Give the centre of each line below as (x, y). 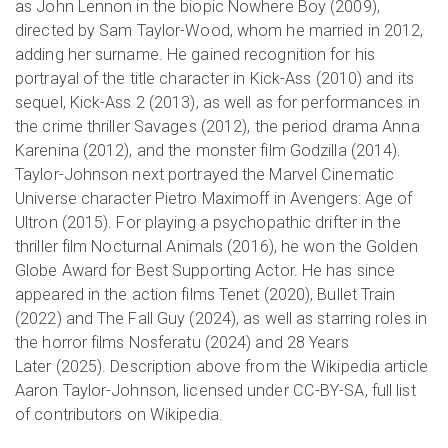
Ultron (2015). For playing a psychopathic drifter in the (208, 222)
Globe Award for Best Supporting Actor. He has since (205, 270)
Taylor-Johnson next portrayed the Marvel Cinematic (205, 174)
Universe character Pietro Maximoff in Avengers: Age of (214, 198)
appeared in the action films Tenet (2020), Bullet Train (205, 294)
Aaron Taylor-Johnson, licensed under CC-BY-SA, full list (215, 390)
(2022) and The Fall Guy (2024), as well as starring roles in (221, 318)
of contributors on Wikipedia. (119, 414)
